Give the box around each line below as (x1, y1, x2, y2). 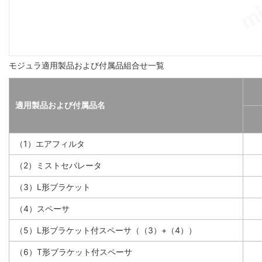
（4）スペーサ (15, 203, 70, 213)
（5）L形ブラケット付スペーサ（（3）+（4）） (15, 225, 196, 235)
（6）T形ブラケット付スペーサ (15, 246, 132, 257)
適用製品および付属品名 (15, 99, 105, 110)
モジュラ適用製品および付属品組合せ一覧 (9, 60, 164, 70)
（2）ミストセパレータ (15, 160, 102, 170)
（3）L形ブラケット (15, 181, 91, 192)
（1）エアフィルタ (15, 138, 85, 149)
